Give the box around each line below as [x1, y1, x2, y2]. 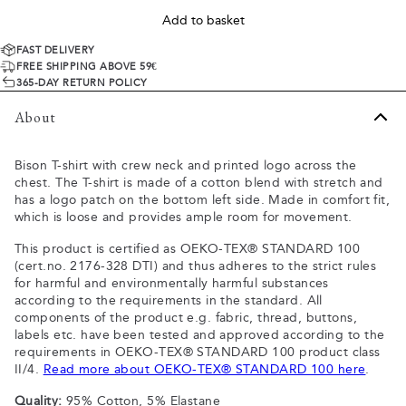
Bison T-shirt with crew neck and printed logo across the [14, 158, 357, 173]
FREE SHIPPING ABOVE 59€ [16, 60, 158, 72]
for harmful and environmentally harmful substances [14, 275, 329, 291]
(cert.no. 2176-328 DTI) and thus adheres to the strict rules [14, 258, 377, 274]
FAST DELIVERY [16, 43, 95, 56]
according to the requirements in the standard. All [14, 293, 323, 308]
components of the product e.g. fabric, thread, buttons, [14, 310, 358, 325]
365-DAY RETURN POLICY [16, 76, 148, 89]
